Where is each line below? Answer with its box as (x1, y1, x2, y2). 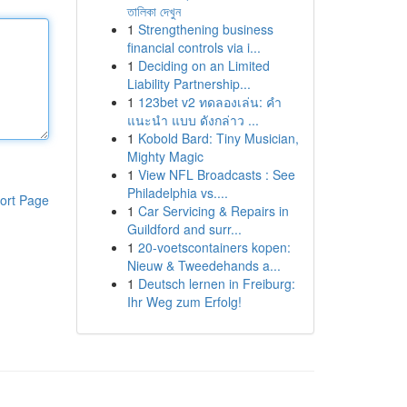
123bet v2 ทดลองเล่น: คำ (137, 93, 282, 111)
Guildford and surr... (126, 220, 242, 238)
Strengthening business (137, 20, 273, 38)
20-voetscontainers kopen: (137, 238, 291, 256)
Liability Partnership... (126, 74, 251, 93)
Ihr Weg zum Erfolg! (126, 293, 242, 311)
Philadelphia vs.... (126, 184, 228, 202)
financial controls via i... (126, 38, 261, 56)
